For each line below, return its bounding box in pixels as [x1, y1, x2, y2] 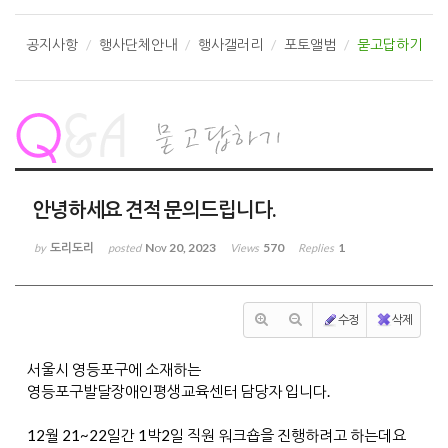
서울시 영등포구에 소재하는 [27, 359, 201, 378]
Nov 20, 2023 [144, 239, 216, 255]
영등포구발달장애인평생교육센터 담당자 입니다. [27, 381, 330, 400]
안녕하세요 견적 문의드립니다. [31, 196, 275, 221]
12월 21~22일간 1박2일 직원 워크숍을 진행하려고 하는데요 [27, 425, 406, 444]
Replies [297, 240, 334, 254]
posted [107, 240, 143, 254]
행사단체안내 [99, 35, 177, 53]
